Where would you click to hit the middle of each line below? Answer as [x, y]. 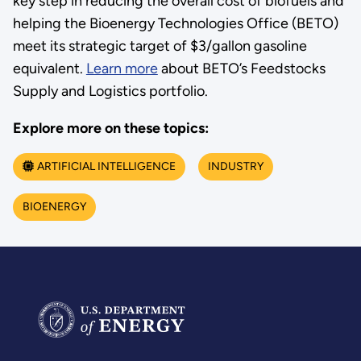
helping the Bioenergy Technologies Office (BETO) [175, 24]
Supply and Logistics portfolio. [113, 91]
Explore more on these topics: [110, 129]
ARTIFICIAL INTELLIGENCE [106, 167]
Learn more [122, 69]
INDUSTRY [235, 167]
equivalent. [49, 69]
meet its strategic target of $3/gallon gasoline [160, 46]
